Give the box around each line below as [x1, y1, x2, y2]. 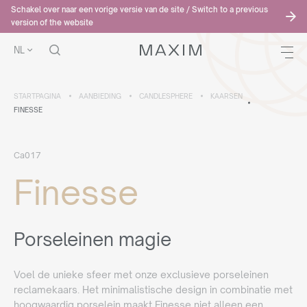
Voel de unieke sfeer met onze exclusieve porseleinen [14, 269, 269, 280]
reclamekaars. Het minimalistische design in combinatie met [14, 284, 293, 295]
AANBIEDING [79, 92, 121, 100]
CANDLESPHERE [139, 92, 193, 100]
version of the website [11, 18, 93, 27]
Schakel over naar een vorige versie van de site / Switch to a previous [11, 5, 268, 14]
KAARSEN [210, 92, 243, 100]
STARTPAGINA [14, 92, 61, 100]
